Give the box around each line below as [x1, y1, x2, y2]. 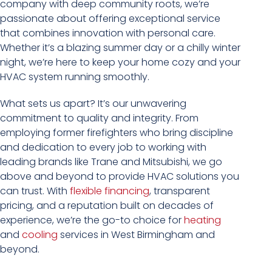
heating [184, 213, 221, 227]
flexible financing [70, 184, 149, 198]
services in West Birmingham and [58, 228, 215, 242]
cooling [22, 228, 58, 242]
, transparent [149, 184, 210, 198]
